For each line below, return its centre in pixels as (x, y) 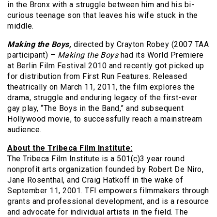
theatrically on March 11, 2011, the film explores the (101, 87)
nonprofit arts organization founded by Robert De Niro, (105, 169)
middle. (21, 26)
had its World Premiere (161, 55)
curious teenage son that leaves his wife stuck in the (103, 15)
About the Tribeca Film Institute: (70, 148)
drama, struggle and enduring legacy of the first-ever (102, 97)
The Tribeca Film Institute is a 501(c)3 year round (96, 158)
